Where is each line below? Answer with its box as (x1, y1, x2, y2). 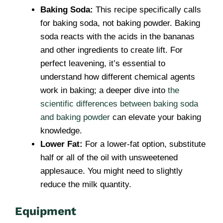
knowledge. (40, 126, 82, 135)
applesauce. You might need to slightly (40, 166, 183, 176)
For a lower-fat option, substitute (83, 139, 206, 149)
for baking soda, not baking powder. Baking (40, 18, 200, 28)
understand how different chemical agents (40, 72, 195, 82)
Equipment (15, 204, 76, 218)
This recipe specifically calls (93, 5, 201, 14)
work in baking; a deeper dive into (40, 86, 168, 95)
